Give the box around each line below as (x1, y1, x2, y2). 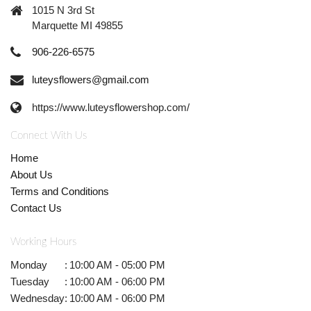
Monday (10, 258, 47, 271)
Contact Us (10, 201, 62, 214)
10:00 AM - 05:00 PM (69, 258, 165, 271)
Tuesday (10, 275, 49, 287)
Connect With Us (10, 130, 87, 141)
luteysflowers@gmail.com (32, 74, 149, 86)
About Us (10, 168, 53, 180)
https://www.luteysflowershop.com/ (32, 101, 190, 114)
